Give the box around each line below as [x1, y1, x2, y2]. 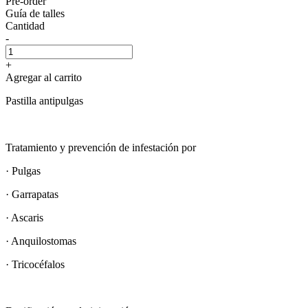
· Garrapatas [5, 188, 58, 200]
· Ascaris [5, 211, 43, 223]
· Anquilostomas [5, 234, 76, 247]
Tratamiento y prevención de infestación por [5, 141, 196, 153]
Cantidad [5, 19, 45, 32]
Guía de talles [5, 7, 65, 19]
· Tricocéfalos [5, 258, 65, 270]
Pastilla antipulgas [5, 94, 83, 107]
